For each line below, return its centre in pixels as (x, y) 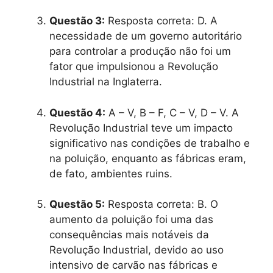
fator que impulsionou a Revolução (134, 67)
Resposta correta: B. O (161, 204)
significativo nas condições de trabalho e (150, 143)
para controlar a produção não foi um (140, 51)
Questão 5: (77, 204)
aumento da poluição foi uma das (131, 220)
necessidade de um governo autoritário (146, 36)
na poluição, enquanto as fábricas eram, (148, 158)
